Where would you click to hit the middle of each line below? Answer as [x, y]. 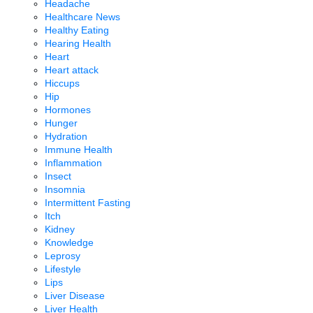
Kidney [60, 230]
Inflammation [73, 163]
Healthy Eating [77, 30]
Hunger [61, 123]
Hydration [66, 137]
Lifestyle [63, 269]
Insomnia [65, 190]
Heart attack [72, 70]
